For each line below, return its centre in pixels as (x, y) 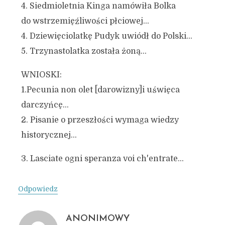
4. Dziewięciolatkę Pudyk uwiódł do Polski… (106, 36)
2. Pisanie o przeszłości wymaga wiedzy (100, 120)
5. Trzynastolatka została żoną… (84, 51)
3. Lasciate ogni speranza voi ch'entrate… (102, 159)
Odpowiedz (38, 189)
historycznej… (49, 135)
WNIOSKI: (41, 75)
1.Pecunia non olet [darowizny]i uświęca (100, 90)
